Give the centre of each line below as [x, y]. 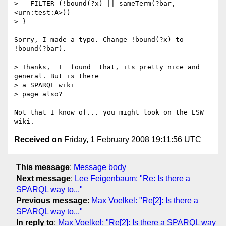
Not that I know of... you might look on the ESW [109, 112]
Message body [100, 167]
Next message [43, 178]
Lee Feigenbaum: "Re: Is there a [132, 178]
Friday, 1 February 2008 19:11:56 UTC [132, 140]
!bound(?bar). [40, 49]
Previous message [52, 200]
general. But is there [61, 76]
